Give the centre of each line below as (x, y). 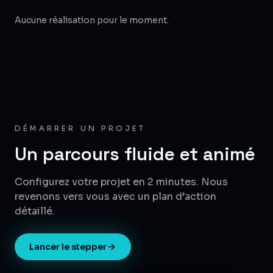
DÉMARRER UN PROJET (80, 128)
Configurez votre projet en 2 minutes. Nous (121, 182)
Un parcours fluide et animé (135, 154)
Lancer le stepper (68, 246)
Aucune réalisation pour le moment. (92, 20)
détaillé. (35, 211)
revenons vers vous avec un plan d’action (115, 196)
